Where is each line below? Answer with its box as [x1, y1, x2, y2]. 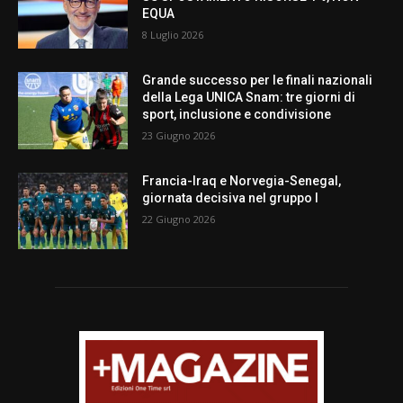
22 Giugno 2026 [142, 211, 216, 226]
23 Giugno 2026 [142, 128, 216, 142]
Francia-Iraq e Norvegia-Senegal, [142, 173, 342, 188]
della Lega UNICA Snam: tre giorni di [142, 89, 356, 104]
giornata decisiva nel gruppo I [142, 190, 319, 205]
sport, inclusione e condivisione [142, 106, 332, 121]
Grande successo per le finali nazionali [142, 72, 373, 87]
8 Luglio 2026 [142, 28, 204, 42]
